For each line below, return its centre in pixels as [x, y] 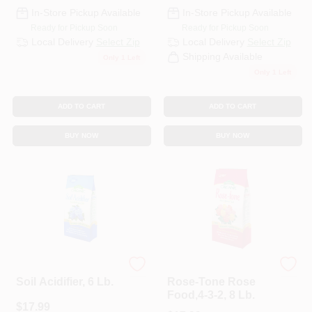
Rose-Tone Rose [211, 282]
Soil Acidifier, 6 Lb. [64, 282]
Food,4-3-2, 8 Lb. [211, 295]
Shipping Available [222, 57]
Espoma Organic [201, 270]
